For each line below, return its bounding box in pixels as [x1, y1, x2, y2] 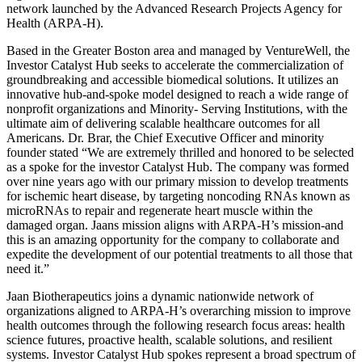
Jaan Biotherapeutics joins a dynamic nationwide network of [6, 288, 314, 303]
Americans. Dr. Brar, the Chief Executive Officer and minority [6, 130, 324, 145]
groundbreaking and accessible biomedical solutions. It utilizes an [6, 72, 339, 86]
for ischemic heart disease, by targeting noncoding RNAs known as [6, 188, 350, 203]
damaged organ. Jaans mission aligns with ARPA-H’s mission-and [6, 217, 343, 232]
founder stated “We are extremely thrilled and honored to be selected [6, 145, 354, 159]
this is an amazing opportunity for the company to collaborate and [6, 232, 339, 246]
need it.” [6, 261, 49, 276]
